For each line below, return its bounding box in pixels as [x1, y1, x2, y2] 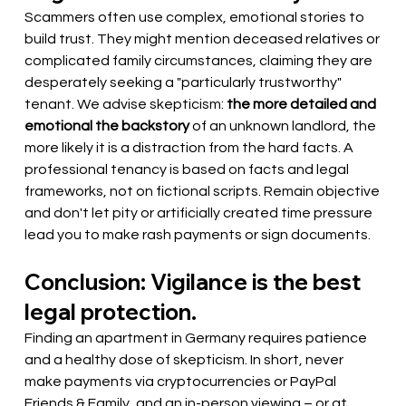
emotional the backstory [24, 119, 190, 134]
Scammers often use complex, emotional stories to [24, 10, 368, 25]
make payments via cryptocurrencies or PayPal [24, 374, 340, 390]
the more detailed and [227, 97, 380, 112]
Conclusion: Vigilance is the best [24, 268, 366, 296]
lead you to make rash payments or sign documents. [24, 227, 372, 243]
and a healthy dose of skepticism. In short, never [24, 353, 347, 368]
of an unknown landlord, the [192, 119, 380, 134]
